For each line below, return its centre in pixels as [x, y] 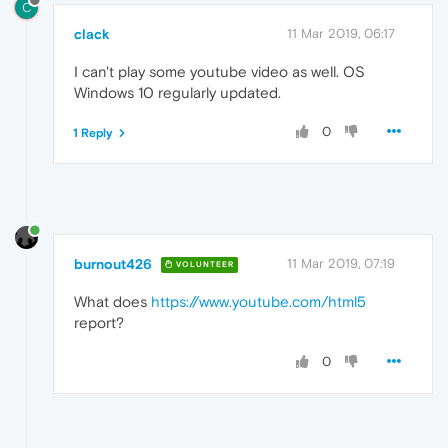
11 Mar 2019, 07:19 [341, 263]
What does [112, 301]
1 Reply [93, 132]
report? [99, 322]
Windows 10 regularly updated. [177, 92]
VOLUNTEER [203, 265]
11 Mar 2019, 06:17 [341, 33]
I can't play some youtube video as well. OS [219, 71]
